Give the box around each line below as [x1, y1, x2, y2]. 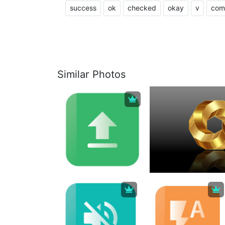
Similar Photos [57, 68, 126, 80]
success [70, 4, 96, 12]
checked [128, 4, 156, 12]
